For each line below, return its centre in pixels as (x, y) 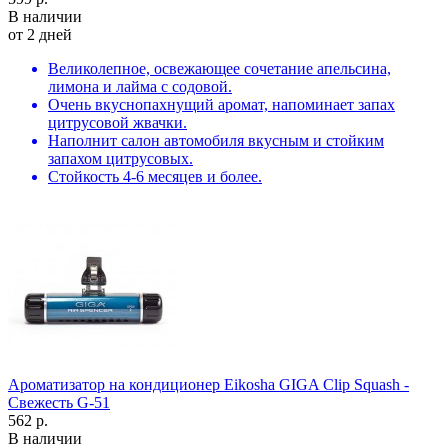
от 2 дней (40, 34)
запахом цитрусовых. (120, 158)
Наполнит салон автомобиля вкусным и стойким (216, 140)
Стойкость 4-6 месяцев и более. (155, 176)
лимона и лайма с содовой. (140, 86)
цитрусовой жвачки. (117, 122)
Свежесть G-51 (59, 402)
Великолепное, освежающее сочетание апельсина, (219, 68)
